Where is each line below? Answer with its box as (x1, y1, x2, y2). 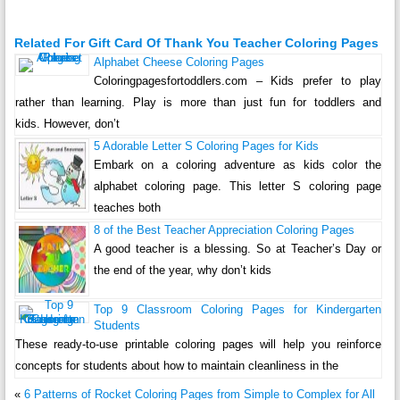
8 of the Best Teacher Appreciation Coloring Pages (93, 223, 354, 237)
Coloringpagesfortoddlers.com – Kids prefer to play (93, 74, 382, 88)
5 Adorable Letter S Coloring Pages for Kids (93, 139, 319, 154)
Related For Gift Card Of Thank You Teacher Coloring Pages (13, 36, 379, 51)
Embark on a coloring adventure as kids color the (93, 158, 382, 172)
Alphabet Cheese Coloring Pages (93, 55, 264, 70)
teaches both (93, 201, 161, 215)
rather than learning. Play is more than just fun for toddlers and (14, 96, 382, 110)
